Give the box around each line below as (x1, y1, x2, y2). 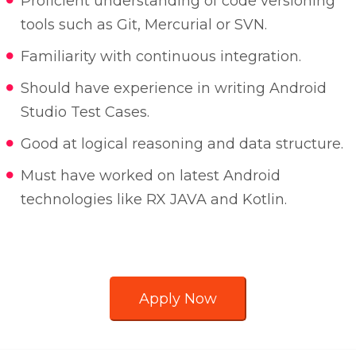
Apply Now (139, 290, 217, 308)
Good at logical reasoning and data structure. (20, 135, 343, 153)
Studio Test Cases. (20, 103, 149, 121)
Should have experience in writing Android (20, 79, 327, 97)
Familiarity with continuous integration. (20, 48, 301, 65)
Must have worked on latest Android (20, 167, 281, 184)
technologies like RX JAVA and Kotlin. (20, 191, 287, 208)
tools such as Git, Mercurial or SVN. (20, 16, 267, 33)
